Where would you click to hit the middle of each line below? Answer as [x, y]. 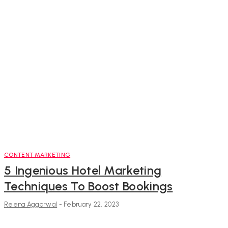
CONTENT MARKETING [37, 154]
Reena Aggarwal [31, 204]
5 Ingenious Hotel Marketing [83, 170]
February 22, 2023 [91, 204]
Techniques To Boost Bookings [89, 186]
